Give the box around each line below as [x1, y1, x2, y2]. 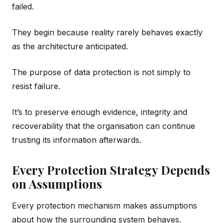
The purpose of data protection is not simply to [12, 67, 191, 77]
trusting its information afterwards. [12, 134, 141, 145]
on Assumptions [12, 175, 102, 192]
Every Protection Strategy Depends [12, 161, 210, 178]
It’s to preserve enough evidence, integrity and [12, 107, 187, 117]
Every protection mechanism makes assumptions [12, 200, 197, 211]
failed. [12, 1, 34, 11]
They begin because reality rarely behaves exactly [12, 27, 203, 37]
